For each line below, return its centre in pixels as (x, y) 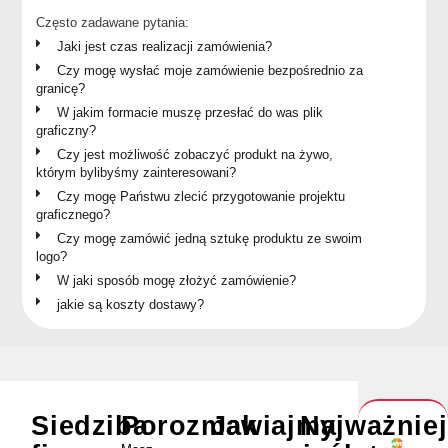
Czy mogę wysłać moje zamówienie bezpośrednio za (210, 70)
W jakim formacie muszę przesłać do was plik (190, 112)
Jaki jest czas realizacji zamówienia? (165, 46)
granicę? (61, 88)
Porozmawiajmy (228, 426)
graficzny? (66, 130)
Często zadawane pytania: (113, 22)
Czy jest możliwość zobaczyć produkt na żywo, (195, 154)
